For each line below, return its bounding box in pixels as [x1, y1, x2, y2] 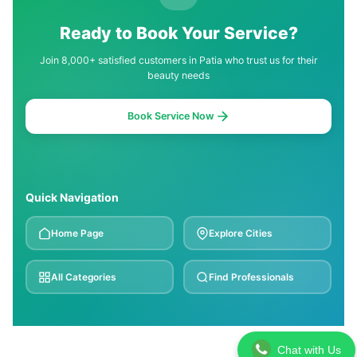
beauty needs [147, 69, 210, 82]
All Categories [51, 271, 116, 284]
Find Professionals [209, 271, 294, 284]
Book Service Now [127, 110, 214, 123]
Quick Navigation [25, 190, 119, 205]
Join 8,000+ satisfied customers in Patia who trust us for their [39, 54, 318, 67]
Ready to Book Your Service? [59, 23, 298, 44]
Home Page [51, 227, 104, 240]
